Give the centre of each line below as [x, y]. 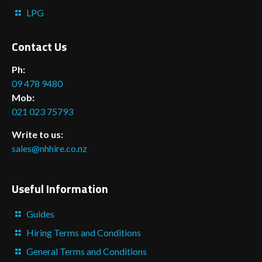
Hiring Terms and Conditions [84, 232]
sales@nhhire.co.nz [49, 148]
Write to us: [37, 134]
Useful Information [60, 188]
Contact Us [39, 46]
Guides [41, 213]
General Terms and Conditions [87, 251]
